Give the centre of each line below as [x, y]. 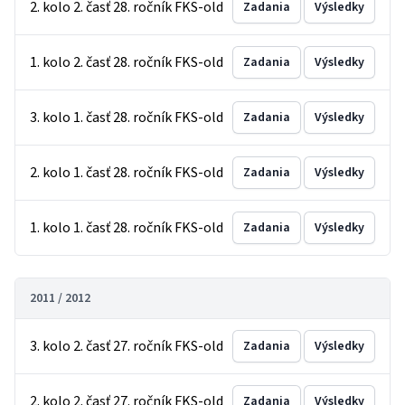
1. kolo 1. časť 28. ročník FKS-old [127, 228]
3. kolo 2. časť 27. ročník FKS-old [127, 346]
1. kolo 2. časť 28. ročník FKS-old [127, 62]
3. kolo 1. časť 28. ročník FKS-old [127, 118]
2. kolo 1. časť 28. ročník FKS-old [127, 173]
